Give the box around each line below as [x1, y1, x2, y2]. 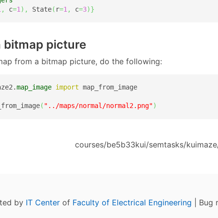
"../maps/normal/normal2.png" [44, 102, 153, 110]
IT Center [26, 197, 60, 207]
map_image [17, 83, 52, 91]
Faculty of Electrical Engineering [73, 197, 192, 207]
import [55, 83, 79, 91]
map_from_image [79, 83, 137, 91]
